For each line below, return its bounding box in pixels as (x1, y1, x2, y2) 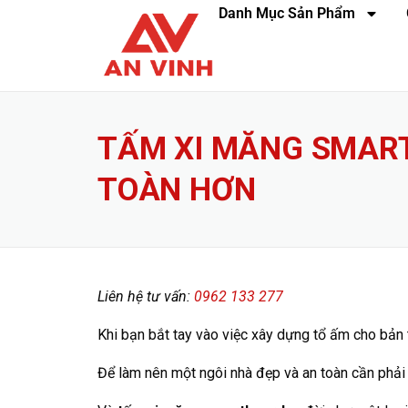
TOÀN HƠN (97, 171, 256, 209)
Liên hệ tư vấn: (97, 288, 194, 305)
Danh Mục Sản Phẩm (219, 5, 355, 22)
